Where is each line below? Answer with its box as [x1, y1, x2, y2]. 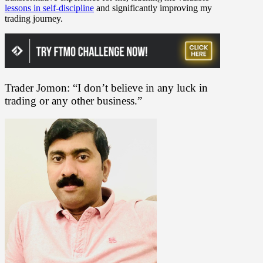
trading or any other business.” [5, 94, 142, 107]
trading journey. [5, 13, 63, 23]
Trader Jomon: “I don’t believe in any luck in [5, 81, 208, 94]
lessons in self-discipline [5, 2, 94, 13]
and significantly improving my [94, 2, 212, 13]
